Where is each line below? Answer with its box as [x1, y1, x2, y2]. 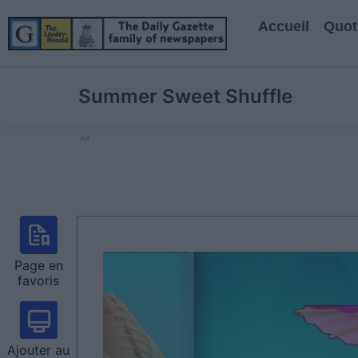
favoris [18, 272, 59, 288]
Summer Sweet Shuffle [78, 85, 292, 108]
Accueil [257, 18, 309, 34]
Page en [14, 257, 63, 273]
